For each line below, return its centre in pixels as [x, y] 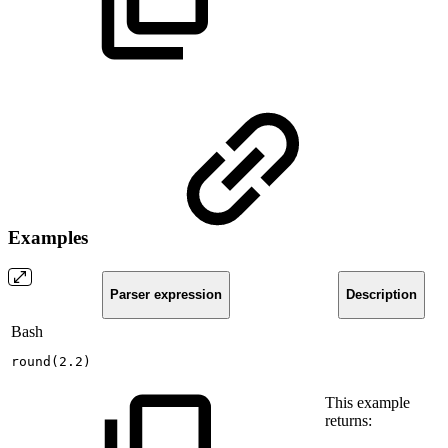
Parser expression [166, 295]
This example [367, 402]
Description [381, 295]
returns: [348, 420]
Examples [50, 238]
